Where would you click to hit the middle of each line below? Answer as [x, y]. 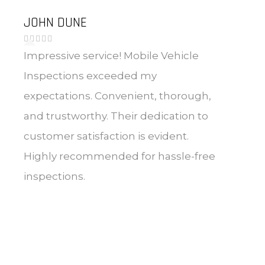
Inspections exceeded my [90, 76]
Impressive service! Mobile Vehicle [111, 56]
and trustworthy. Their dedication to [116, 116]
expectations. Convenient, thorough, [117, 96]
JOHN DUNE [55, 23]
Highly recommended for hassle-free [119, 156]
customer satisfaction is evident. [106, 136]
